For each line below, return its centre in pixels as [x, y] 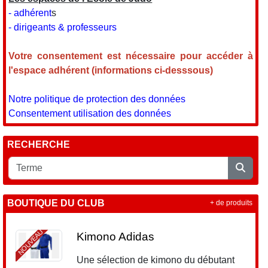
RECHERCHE [39, 144]
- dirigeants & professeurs [63, 27]
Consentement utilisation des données [90, 113]
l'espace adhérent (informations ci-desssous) [111, 70]
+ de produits [231, 203]
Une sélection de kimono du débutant [156, 260]
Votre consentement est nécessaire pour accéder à [131, 56]
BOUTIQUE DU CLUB [56, 203]
